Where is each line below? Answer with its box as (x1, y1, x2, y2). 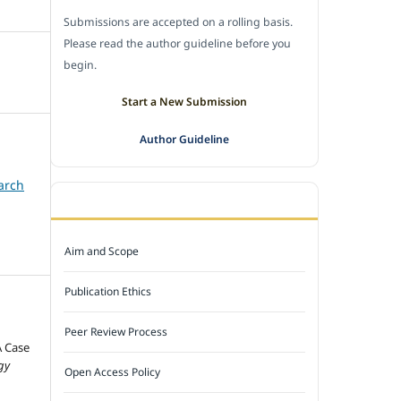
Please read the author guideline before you (64, 35, 291, 51)
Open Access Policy (64, 363, 161, 380)
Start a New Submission (122, 93, 247, 109)
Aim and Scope (64, 243, 140, 259)
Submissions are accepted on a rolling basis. (64, 13, 293, 30)
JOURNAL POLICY (64, 192, 163, 207)
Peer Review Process (64, 323, 168, 339)
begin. (64, 56, 97, 73)
